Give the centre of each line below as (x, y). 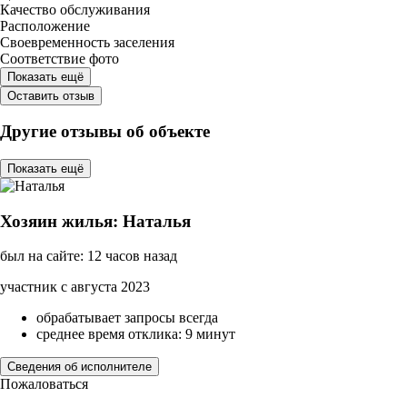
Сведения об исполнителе (79, 367)
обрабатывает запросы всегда (127, 318)
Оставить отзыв (51, 95)
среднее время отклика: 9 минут (136, 334)
